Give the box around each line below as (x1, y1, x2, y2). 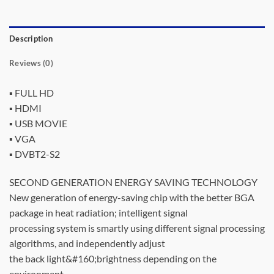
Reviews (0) (9, 58, 53, 68)
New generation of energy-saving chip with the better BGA (9, 191, 254, 203)
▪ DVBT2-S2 (9, 148, 60, 160)
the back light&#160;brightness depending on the (9, 253, 217, 264)
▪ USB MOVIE (9, 117, 67, 130)
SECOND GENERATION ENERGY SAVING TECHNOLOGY (9, 176, 257, 188)
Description (9, 34, 53, 44)
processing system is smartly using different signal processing (9, 222, 265, 234)
